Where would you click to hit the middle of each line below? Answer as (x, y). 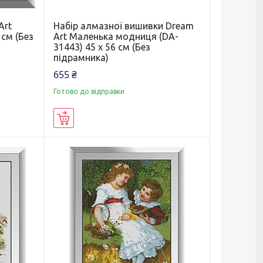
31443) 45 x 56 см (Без (102, 47)
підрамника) (81, 57)
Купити (87, 118)
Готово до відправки (89, 91)
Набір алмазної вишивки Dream (123, 26)
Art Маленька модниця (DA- (116, 36)
